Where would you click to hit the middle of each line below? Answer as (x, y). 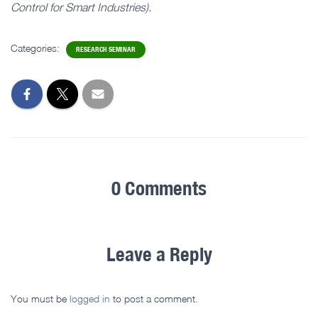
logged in (90, 298)
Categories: (37, 48)
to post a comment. (154, 298)
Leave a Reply (159, 254)
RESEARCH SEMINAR (106, 49)
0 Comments (159, 188)
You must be (40, 298)
